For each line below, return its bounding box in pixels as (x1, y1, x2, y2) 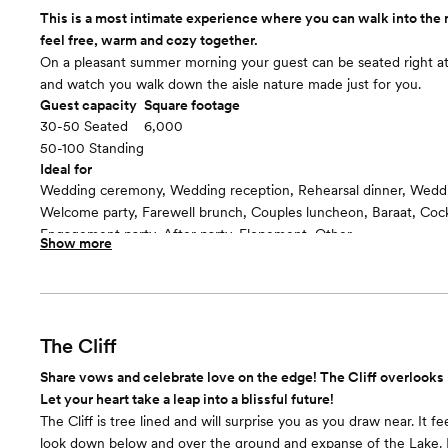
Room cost (40, 289, 108, 305)
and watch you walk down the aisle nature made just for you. (40, 76, 421, 92)
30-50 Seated (40, 118, 128, 134)
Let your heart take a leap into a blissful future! (40, 391, 334, 407)
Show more (40, 235, 112, 251)
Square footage (144, 97, 240, 113)
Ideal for (40, 161, 92, 177)
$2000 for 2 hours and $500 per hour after (40, 310, 313, 326)
